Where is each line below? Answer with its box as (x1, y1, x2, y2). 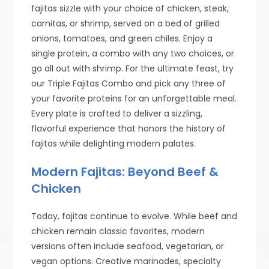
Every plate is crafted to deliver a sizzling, (31, 107, 203, 119)
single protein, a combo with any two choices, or (31, 47, 235, 59)
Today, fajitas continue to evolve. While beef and (31, 210, 238, 222)
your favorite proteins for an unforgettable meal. (31, 92, 237, 104)
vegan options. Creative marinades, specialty (31, 255, 222, 267)
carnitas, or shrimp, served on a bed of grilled (31, 17, 220, 29)
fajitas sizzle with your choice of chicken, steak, (31, 2, 229, 14)
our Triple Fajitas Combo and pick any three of (31, 77, 226, 89)
